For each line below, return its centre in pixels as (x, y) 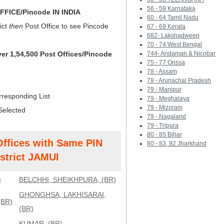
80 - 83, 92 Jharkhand (177, 143)
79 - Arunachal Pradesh (179, 80)
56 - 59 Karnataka (171, 8)
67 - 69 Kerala (166, 26)
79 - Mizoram (165, 107)
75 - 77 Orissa (166, 62)
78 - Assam (162, 71)
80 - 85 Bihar (164, 134)
